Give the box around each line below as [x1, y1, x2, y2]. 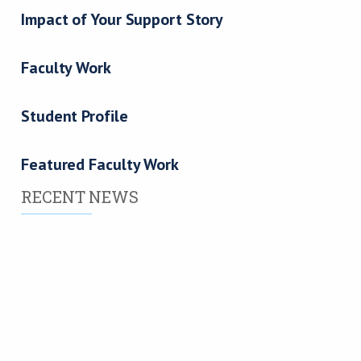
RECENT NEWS [21, 185, 139, 207]
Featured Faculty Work [21, 153, 179, 175]
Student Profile [21, 105, 128, 127]
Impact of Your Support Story [21, 8, 224, 30]
